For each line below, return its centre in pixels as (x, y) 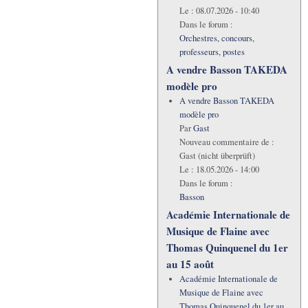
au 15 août (190, 264)
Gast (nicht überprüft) (217, 156)
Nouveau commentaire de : (227, 142)
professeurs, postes (212, 52)
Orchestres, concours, (217, 38)
